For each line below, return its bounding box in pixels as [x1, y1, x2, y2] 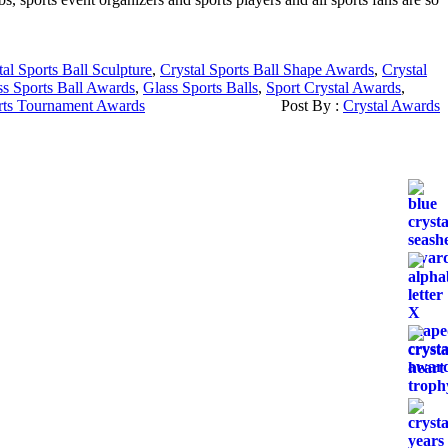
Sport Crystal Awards [266, 79, 401, 97]
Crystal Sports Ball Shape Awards [160, 61, 374, 79]
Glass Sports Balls [143, 79, 258, 97]
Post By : [281, 97, 343, 115]
